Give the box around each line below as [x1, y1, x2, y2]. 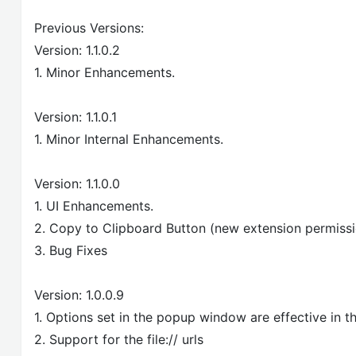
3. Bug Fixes [34, 242, 107, 258]
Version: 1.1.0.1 [34, 108, 117, 125]
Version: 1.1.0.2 [34, 41, 120, 58]
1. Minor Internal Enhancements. [34, 130, 223, 147]
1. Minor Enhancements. [34, 64, 175, 80]
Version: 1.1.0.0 [34, 175, 120, 192]
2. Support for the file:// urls [34, 331, 203, 347]
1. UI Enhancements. [34, 197, 153, 214]
